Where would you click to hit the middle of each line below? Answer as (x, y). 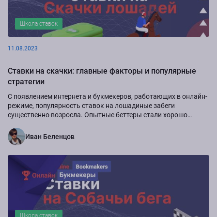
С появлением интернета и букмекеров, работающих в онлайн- (108, 96)
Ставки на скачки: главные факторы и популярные (102, 71)
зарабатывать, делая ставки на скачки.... (74, 124)
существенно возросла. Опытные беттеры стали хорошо (98, 115)
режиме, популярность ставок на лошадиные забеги (91, 105)
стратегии (26, 81)
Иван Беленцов (50, 136)
